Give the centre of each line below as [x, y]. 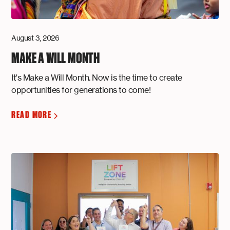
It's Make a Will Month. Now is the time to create [97, 78]
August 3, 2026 [35, 38]
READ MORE [32, 116]
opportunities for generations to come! [81, 90]
